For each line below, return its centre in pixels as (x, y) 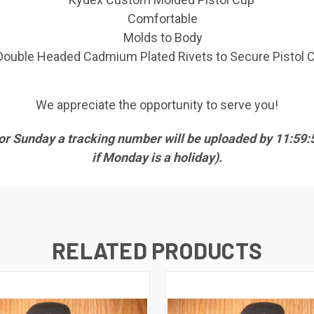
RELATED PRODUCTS (157, 251)
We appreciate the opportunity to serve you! (157, 105)
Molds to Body (163, 38)
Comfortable (163, 19)
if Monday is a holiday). (157, 158)
